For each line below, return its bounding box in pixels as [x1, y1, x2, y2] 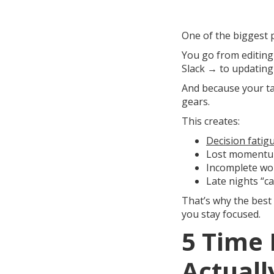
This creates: [182, 114, 240, 128]
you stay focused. [182, 207, 261, 221]
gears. [182, 95, 210, 108]
